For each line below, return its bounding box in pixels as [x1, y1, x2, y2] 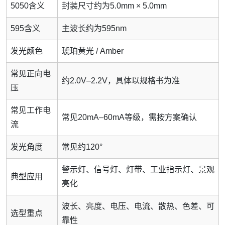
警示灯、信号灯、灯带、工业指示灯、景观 [62, 165, 214, 174]
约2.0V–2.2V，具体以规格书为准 [62, 76, 180, 85]
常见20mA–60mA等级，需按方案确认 [62, 113, 197, 122]
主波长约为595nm [62, 24, 127, 33]
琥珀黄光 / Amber [62, 47, 124, 56]
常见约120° [62, 143, 102, 152]
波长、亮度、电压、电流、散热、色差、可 [62, 202, 214, 211]
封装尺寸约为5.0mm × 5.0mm [62, 2, 167, 11]
